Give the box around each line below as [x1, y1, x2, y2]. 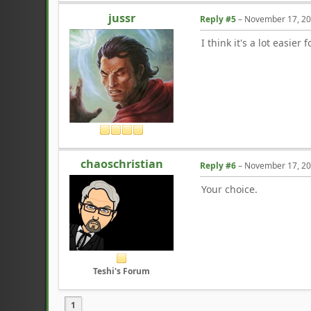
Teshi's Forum [93, 265, 151, 277]
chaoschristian [80, 156, 163, 171]
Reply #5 [200, 13, 237, 25]
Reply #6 [200, 159, 237, 171]
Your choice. [201, 182, 258, 196]
